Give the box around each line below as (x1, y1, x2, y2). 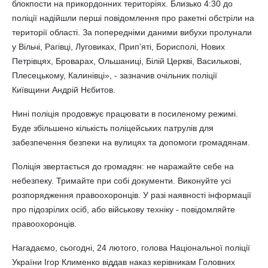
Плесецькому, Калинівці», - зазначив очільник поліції (12, 71, 217, 80)
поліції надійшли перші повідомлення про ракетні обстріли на (12, 13, 254, 23)
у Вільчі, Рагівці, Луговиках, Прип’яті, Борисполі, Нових (12, 42, 225, 51)
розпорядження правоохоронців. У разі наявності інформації (12, 190, 251, 200)
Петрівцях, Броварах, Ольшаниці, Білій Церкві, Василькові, (12, 56, 242, 66)
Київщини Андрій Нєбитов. (12, 85, 115, 95)
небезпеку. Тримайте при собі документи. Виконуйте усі (12, 176, 231, 185)
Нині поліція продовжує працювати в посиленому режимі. (12, 109, 238, 118)
